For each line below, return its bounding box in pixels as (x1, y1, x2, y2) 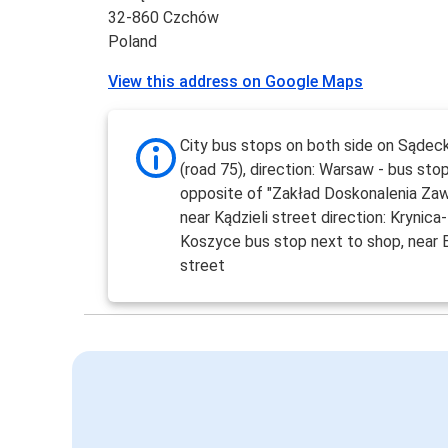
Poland (108, 32, 158, 52)
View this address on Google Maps (108, 72, 364, 92)
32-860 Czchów (108, 8, 220, 28)
